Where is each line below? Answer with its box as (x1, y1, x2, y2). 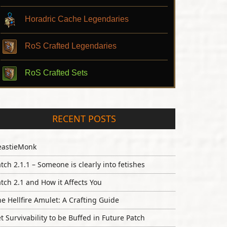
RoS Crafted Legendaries (25, 42, 117, 50)
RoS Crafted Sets (25, 68, 88, 77)
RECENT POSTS (52, 112, 116, 125)
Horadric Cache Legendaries (25, 15, 129, 23)
